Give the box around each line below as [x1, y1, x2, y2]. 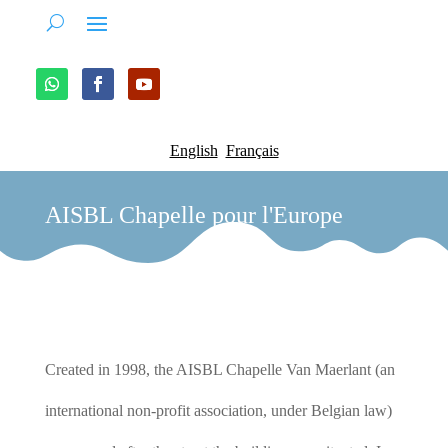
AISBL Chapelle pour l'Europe [44, 202, 343, 228]
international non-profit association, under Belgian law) [44, 402, 392, 419]
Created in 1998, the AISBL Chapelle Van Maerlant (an [44, 361, 395, 378]
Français [225, 142, 279, 159]
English [169, 142, 218, 159]
